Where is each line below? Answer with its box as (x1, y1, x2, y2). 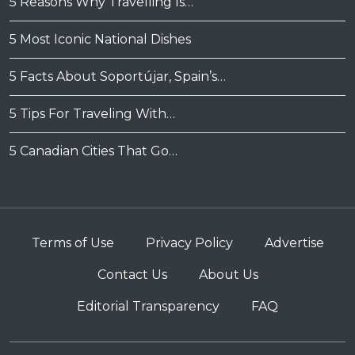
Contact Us (97, 267, 167, 283)
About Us (198, 267, 258, 283)
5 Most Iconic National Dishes (10, 32, 191, 48)
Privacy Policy (145, 235, 233, 251)
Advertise (264, 235, 324, 251)
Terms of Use (31, 235, 114, 251)
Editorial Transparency (77, 299, 219, 315)
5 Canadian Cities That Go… (10, 143, 177, 159)
